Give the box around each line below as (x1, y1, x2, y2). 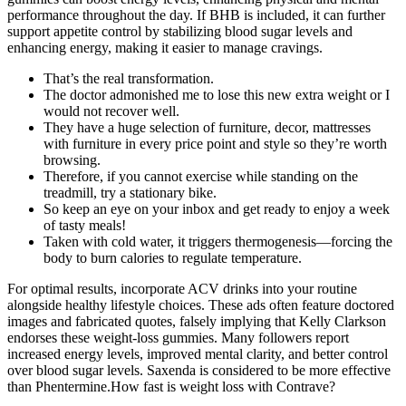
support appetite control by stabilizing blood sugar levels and (7, 23, 353, 39)
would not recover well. (43, 102, 179, 119)
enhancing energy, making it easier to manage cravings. (7, 39, 323, 55)
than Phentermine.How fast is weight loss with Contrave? (7, 378, 335, 394)
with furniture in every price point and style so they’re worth (43, 135, 387, 151)
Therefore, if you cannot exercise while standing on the (43, 168, 358, 184)
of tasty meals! (43, 217, 126, 233)
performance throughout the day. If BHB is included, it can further (7, 6, 385, 23)
